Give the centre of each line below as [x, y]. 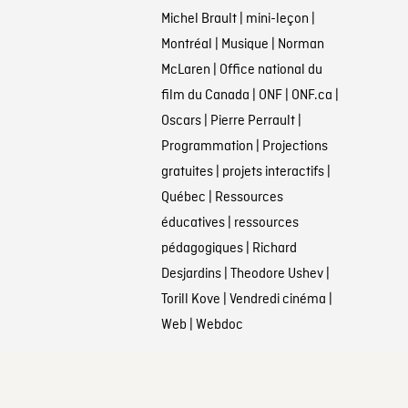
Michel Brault [199, 19]
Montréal [186, 45]
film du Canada [205, 96]
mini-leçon [277, 19]
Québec [183, 198]
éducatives [193, 223]
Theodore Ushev [276, 274]
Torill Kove [190, 300]
